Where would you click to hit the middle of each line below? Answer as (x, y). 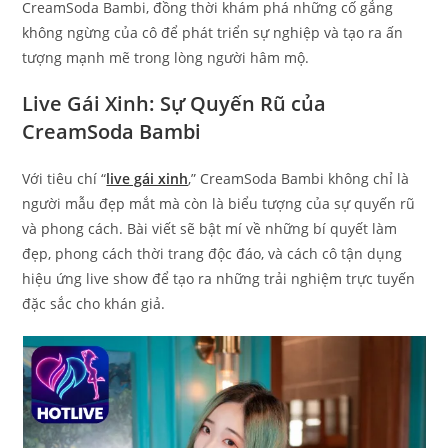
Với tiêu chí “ (64, 179)
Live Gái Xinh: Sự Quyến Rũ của (174, 104)
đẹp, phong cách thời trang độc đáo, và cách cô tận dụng (212, 254)
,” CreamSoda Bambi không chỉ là (299, 179)
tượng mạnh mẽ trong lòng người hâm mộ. (166, 58)
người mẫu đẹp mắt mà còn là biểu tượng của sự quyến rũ (219, 204)
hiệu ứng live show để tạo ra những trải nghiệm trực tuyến (219, 279)
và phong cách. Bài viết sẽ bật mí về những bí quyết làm (210, 229)
